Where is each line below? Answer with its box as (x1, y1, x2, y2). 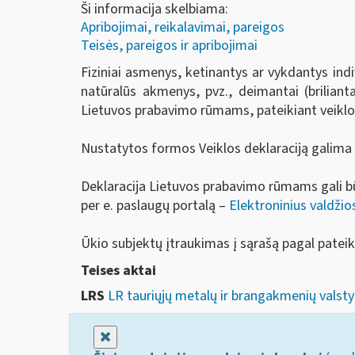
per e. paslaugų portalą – (81, 196, 229, 216)
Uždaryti (110, 326, 161, 347)
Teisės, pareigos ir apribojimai (81, 35, 258, 55)
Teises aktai (81, 260, 156, 281)
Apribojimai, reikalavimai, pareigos (81, 17, 284, 37)
